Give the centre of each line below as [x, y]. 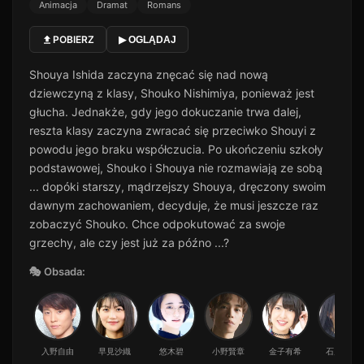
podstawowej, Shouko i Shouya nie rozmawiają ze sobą [176, 168]
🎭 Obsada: [57, 272]
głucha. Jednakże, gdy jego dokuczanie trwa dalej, [165, 112]
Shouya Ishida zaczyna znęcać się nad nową [149, 75]
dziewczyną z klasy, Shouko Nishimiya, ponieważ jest [172, 93]
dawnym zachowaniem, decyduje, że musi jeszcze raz [174, 206]
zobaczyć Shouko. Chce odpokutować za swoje [157, 224]
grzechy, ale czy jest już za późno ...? [129, 243]
